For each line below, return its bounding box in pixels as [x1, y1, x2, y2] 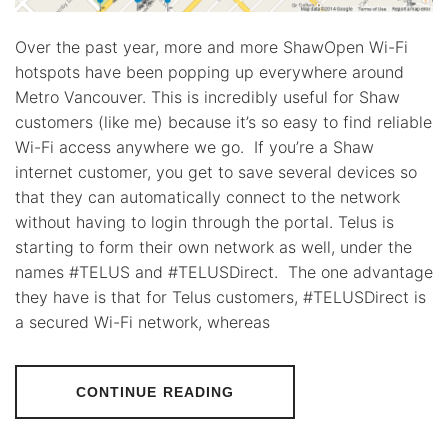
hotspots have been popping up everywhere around [15, 61, 404, 82]
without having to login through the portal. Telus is [15, 211, 394, 232]
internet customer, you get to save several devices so [15, 161, 417, 182]
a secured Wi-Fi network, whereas [15, 311, 270, 332]
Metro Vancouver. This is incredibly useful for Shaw [15, 86, 400, 107]
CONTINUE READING [75, 383, 235, 400]
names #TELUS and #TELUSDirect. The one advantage [15, 261, 433, 282]
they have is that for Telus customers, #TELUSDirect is [15, 286, 426, 307]
